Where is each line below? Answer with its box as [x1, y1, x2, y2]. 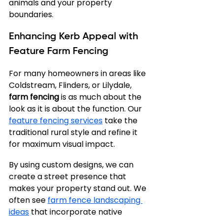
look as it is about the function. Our [9, 103, 144, 114]
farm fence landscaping [48, 194, 142, 206]
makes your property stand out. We [9, 183, 148, 194]
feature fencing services [9, 115, 103, 126]
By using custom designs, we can [9, 159, 136, 170]
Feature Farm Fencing [9, 47, 109, 56]
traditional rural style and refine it [9, 127, 139, 138]
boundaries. [9, 9, 54, 20]
